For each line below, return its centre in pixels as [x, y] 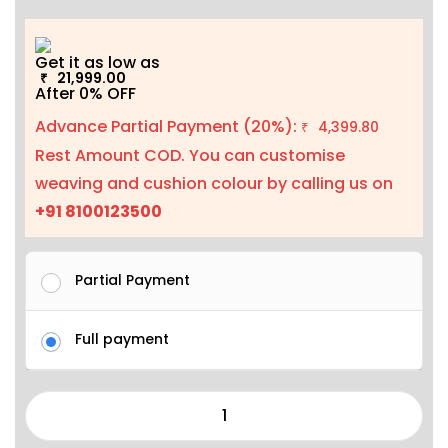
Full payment [122, 339]
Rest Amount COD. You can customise [190, 156]
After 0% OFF [85, 93]
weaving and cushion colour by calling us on [214, 184]
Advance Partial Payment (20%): [168, 127]
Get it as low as [101, 62]
